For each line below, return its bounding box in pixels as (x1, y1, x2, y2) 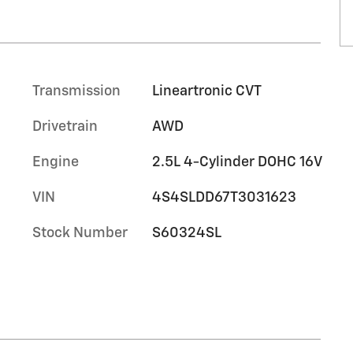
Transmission (32, 84, 121, 98)
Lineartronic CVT (151, 84, 262, 98)
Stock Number (32, 225, 128, 240)
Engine (32, 154, 79, 169)
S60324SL (151, 225, 221, 240)
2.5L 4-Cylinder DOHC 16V (151, 154, 322, 169)
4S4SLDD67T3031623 (151, 190, 296, 205)
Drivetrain (32, 119, 98, 134)
